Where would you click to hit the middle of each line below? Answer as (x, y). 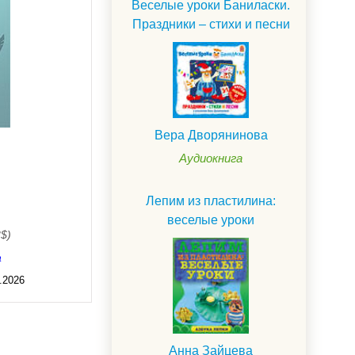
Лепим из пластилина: (211, 201)
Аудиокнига (211, 158)
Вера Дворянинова (211, 136)
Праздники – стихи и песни (211, 25)
